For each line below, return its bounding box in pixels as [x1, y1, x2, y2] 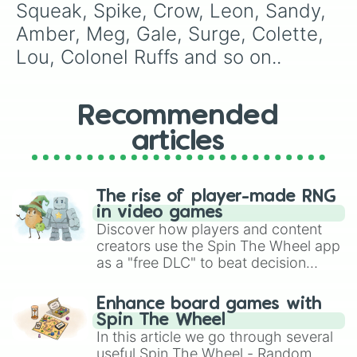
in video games [96, 205, 223, 221]
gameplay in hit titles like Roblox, [96, 304, 311, 321]
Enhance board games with [96, 296, 322, 312]
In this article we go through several [96, 328, 333, 345]
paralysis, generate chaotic [96, 271, 274, 288]
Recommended [78, 104, 279, 129]
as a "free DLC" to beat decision [96, 254, 306, 271]
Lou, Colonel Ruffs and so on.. [16, 45, 281, 69]
